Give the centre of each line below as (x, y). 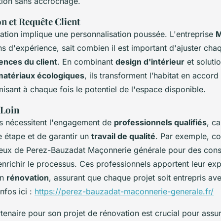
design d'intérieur (150, 61)
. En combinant (86, 61)
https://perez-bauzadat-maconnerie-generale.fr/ (124, 191)
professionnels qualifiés (160, 122)
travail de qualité (123, 136)
